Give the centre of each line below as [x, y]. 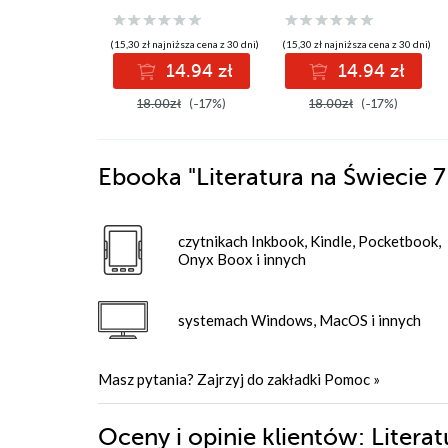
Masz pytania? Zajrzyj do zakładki [211, 378]
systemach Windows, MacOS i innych [299, 319]
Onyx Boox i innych [242, 258]
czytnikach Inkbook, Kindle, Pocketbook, [309, 240]
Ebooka [140, 177]
